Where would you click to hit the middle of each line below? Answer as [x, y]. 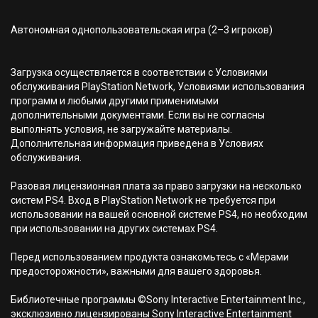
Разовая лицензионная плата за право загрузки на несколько [156, 186]
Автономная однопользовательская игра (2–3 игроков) [142, 30]
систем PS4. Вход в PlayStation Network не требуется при [143, 200]
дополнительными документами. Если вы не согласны [138, 115]
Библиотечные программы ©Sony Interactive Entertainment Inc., [158, 300]
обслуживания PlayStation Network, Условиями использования [158, 87]
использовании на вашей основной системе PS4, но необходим [159, 214]
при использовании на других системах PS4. [114, 229]
